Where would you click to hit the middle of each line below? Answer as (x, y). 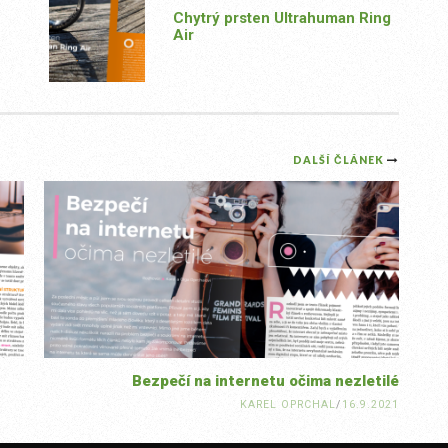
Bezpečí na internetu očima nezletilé (265, 381)
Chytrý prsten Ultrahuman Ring (281, 17)
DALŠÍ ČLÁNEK (340, 159)
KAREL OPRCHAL (288, 405)
